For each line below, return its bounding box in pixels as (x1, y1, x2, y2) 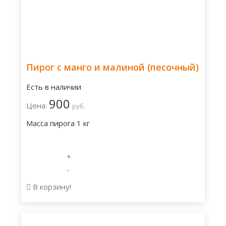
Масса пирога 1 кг (26, 118, 90, 128)
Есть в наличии (26, 82, 81, 92)
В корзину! (31, 182, 71, 192)
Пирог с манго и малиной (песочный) (26, 61, 199, 73)
